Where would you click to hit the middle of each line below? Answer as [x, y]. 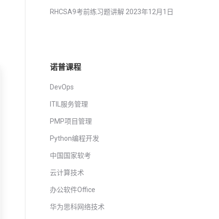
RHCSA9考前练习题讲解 [87, 12]
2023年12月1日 [150, 12]
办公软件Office [73, 190]
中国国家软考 [70, 155]
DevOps [62, 87]
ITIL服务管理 [69, 104]
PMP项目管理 [71, 121]
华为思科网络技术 [77, 207]
